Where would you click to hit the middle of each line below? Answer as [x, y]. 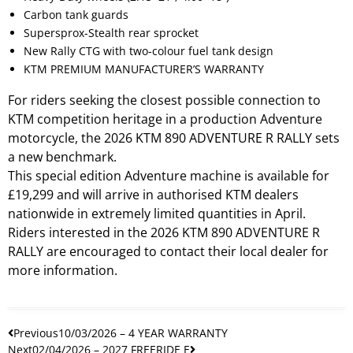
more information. [64, 270]
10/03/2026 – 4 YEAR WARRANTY [143, 333]
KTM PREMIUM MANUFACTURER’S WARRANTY [144, 69]
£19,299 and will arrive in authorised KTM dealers [153, 194]
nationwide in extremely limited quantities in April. [157, 213]
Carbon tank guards [76, 14]
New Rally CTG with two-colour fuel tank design [149, 50]
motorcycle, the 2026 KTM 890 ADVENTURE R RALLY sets [174, 137]
